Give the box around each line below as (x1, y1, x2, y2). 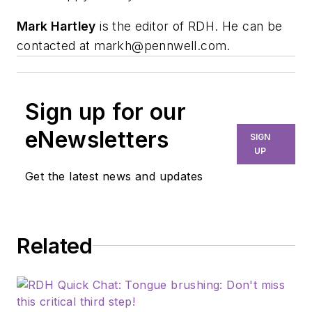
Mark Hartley (17, 18, 96, 33)
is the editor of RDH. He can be (95, 18, 283, 33)
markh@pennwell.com (94, 38, 227, 53)
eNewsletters (25, 125, 169, 153)
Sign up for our (25, 97, 186, 125)
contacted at (17, 38, 95, 53)
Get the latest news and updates (25, 169, 203, 183)
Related (17, 233, 93, 258)
